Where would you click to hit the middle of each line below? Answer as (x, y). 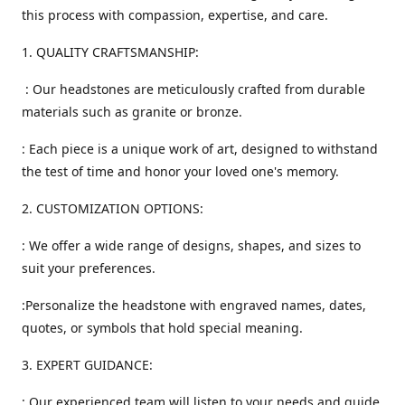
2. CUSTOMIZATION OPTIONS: (113, 208)
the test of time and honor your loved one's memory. (180, 171)
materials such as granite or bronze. (132, 111)
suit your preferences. (89, 268)
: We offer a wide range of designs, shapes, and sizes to (191, 245)
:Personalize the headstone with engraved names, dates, (194, 305)
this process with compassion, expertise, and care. (175, 14)
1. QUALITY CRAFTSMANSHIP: (110, 52)
